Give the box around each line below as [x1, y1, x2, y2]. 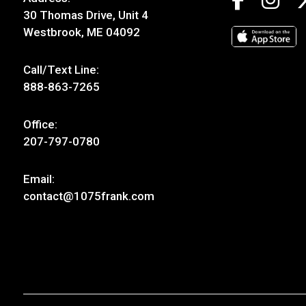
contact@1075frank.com [23, 189, 154, 203]
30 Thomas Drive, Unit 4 [23, 8, 148, 22]
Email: [23, 171, 55, 186]
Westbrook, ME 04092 [23, 25, 140, 39]
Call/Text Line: [23, 62, 99, 76]
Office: [23, 117, 57, 131]
